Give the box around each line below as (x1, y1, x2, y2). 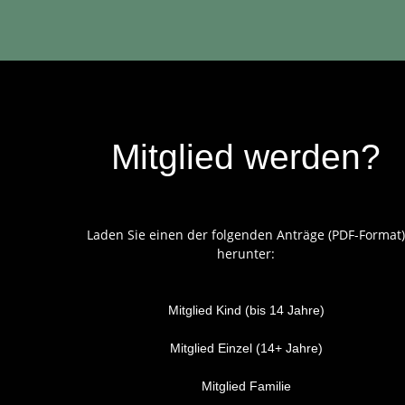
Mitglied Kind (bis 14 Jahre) (167, 303, 325, 318)
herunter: (217, 245, 275, 263)
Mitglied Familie (201, 379, 291, 394)
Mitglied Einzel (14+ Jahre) (169, 341, 323, 356)
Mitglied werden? (111, 137, 381, 177)
